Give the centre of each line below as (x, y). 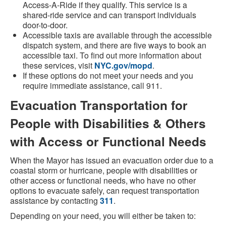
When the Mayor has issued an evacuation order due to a (112, 160)
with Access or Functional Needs (108, 142)
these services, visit (59, 66)
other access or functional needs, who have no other (103, 181)
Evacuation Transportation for (99, 105)
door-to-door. (45, 25)
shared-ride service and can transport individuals (109, 15)
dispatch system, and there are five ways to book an (115, 45)
